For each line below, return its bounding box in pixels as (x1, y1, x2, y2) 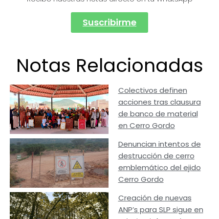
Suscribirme (83, 16, 136, 29)
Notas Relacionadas (16, 52, 203, 79)
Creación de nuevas (118, 192, 192, 203)
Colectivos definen (118, 85, 187, 96)
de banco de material (118, 109, 198, 119)
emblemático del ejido (118, 162, 201, 173)
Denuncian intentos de (118, 138, 201, 149)
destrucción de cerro (118, 150, 195, 161)
